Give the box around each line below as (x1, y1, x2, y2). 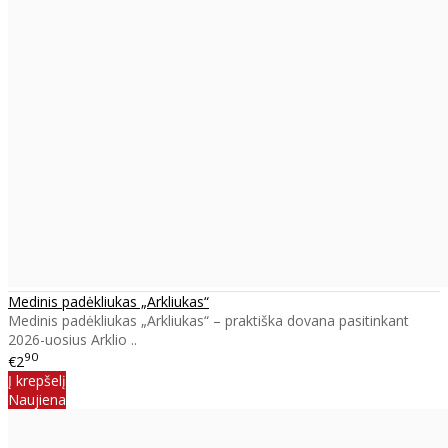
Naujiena (8, 389, 66, 409)
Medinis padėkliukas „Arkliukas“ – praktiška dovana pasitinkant (8, 311, 409, 331)
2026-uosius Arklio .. (8, 330, 137, 350)
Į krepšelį (8, 370, 66, 390)
